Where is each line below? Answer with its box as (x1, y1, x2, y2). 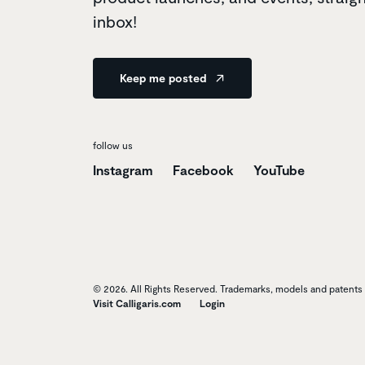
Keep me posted (120, 70, 209, 85)
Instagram (93, 161, 153, 178)
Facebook (173, 161, 234, 178)
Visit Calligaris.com (93, 297, 181, 309)
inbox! (93, 11, 137, 31)
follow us (93, 139, 133, 151)
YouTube (253, 161, 305, 178)
